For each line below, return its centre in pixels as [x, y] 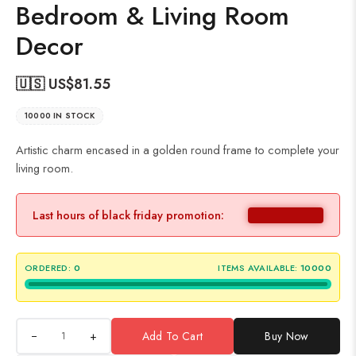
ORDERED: [48, 268]
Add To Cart [172, 337]
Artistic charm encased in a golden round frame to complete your [178, 150]
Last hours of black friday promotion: [128, 215]
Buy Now [287, 337]
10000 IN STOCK [60, 116]
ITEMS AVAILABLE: [258, 268]
